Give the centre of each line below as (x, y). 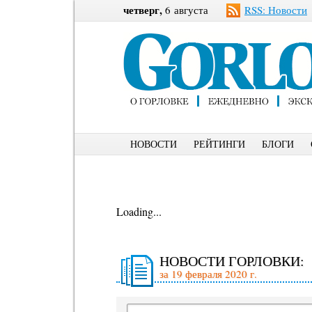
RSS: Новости (276, 10)
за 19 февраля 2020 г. (208, 274)
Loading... (139, 211)
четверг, (143, 10)
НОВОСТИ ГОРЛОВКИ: (232, 261)
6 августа (185, 10)
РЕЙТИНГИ (219, 144)
